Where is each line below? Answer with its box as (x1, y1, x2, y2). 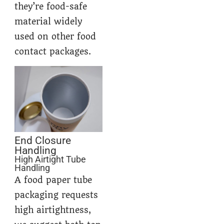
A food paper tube (14, 175, 92, 185)
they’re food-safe (14, 1, 87, 11)
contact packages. (14, 46, 91, 56)
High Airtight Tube (14, 154, 86, 165)
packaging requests (14, 190, 98, 200)
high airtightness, (14, 205, 91, 215)
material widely (14, 16, 82, 26)
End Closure (14, 134, 71, 147)
